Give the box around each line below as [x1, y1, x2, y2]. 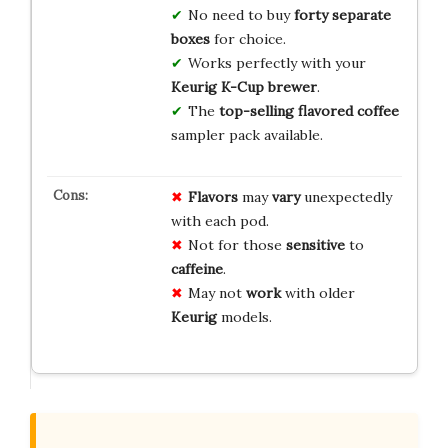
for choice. [209, 29, 286, 48]
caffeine [170, 259, 223, 278]
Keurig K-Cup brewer [170, 77, 317, 96]
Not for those [187, 235, 286, 254]
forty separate [293, 5, 391, 24]
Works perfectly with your [187, 53, 366, 72]
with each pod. [170, 211, 269, 230]
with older [280, 283, 355, 302]
